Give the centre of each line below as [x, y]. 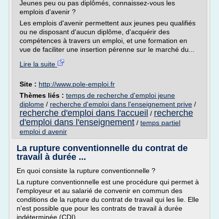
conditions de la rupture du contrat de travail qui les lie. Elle [108, 199]
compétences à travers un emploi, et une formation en [103, 41]
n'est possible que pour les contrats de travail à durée [99, 208]
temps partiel [160, 123]
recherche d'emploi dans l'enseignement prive [121, 104]
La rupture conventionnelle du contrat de [102, 148]
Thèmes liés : [43, 95]
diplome [32, 104]
